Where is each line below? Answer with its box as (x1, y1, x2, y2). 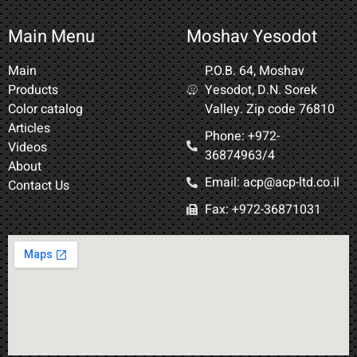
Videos (8, 137, 47, 157)
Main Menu (8, 23, 95, 49)
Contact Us (8, 175, 69, 195)
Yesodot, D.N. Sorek (204, 80, 317, 100)
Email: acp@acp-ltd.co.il (204, 172, 339, 192)
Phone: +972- (204, 126, 280, 146)
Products (8, 80, 58, 100)
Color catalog (8, 99, 83, 119)
